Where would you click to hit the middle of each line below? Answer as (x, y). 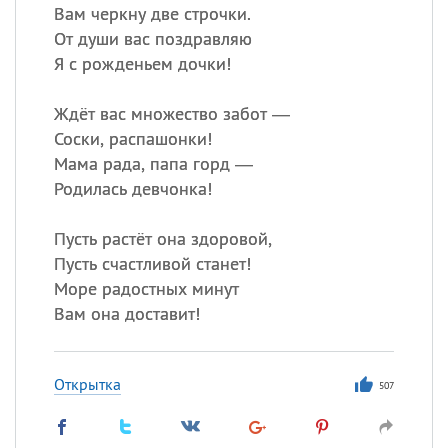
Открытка (87, 384)
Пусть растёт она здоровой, (162, 238)
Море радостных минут (146, 288)
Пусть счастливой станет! (152, 263)
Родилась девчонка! (132, 188)
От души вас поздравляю (152, 38)
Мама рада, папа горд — (153, 163)
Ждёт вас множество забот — (171, 113)
